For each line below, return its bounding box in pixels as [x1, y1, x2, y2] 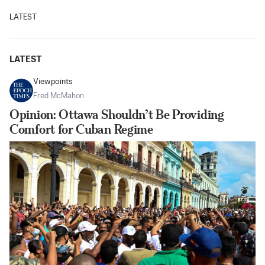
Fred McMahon [33, 92, 84, 100]
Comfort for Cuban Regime [9, 122, 153, 137]
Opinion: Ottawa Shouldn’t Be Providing [9, 107, 224, 122]
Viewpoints [33, 78, 73, 86]
